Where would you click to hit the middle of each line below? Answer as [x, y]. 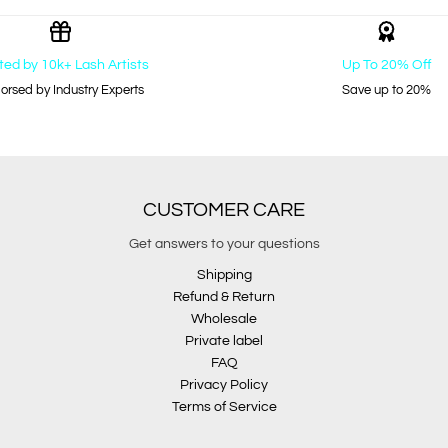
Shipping [224, 275]
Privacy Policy [224, 385]
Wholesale [224, 319]
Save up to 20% [387, 90]
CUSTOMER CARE [224, 210]
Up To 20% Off [387, 65]
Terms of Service [224, 407]
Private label [224, 341]
